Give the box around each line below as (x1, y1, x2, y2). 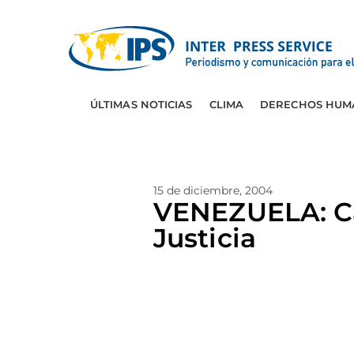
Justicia (153, 222, 256, 254)
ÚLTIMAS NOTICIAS (89, 98, 193, 111)
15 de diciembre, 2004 (153, 183, 273, 198)
